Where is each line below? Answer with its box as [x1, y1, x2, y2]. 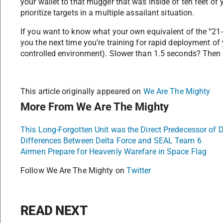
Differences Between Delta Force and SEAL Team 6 [20, 136, 202, 146]
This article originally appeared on [20, 87, 143, 97]
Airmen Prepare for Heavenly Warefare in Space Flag [20, 147, 207, 157]
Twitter [126, 166, 151, 176]
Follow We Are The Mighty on [20, 166, 126, 176]
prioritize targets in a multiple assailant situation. [20, 8, 195, 18]
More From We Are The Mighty [20, 101, 169, 113]
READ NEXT [20, 203, 88, 219]
